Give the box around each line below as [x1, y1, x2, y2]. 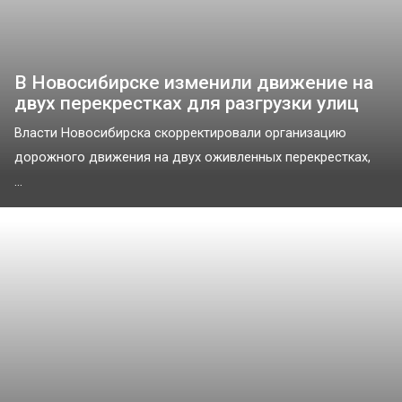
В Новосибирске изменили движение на [14, 71, 373, 93]
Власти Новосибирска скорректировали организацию [14, 125, 346, 141]
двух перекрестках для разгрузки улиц [14, 92, 359, 114]
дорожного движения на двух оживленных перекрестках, [14, 149, 371, 165]
